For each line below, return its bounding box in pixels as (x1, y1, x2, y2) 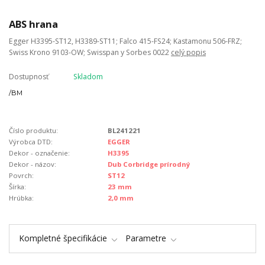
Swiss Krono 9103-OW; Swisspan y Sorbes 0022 (9, 47, 171, 57)
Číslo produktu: (9, 125, 58, 135)
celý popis (171, 47, 206, 57)
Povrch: (9, 170, 34, 180)
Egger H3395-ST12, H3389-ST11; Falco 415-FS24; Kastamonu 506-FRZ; (9, 35, 242, 46)
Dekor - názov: (9, 159, 56, 169)
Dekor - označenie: (9, 148, 70, 157)
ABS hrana (9, 17, 58, 31)
